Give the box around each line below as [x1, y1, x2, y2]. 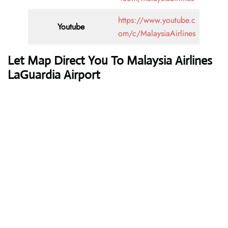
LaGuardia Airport [8, 67, 100, 83]
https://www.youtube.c [118, 14, 195, 26]
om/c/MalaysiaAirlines [118, 27, 195, 40]
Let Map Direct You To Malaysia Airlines [8, 53, 212, 69]
